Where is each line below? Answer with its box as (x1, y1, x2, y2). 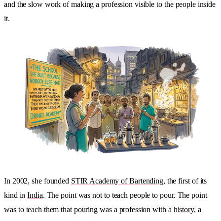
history (173, 205, 194, 214)
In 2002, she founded (4, 176, 71, 185)
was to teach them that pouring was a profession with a (4, 205, 174, 214)
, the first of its (163, 176, 207, 185)
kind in (4, 190, 28, 199)
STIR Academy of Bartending (71, 176, 163, 185)
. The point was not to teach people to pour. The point (42, 190, 207, 199)
